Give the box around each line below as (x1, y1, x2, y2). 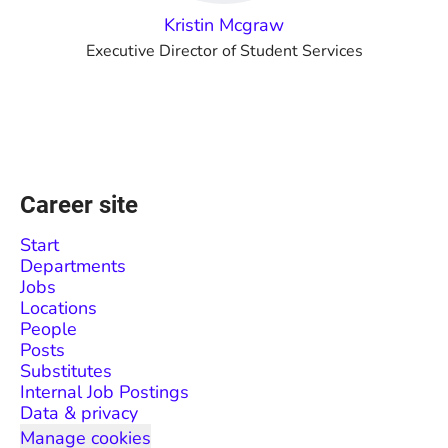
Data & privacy (20, 401, 138, 425)
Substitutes (20, 359, 112, 383)
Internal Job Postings (20, 380, 189, 404)
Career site (20, 191, 138, 219)
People (20, 317, 77, 341)
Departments (20, 254, 126, 278)
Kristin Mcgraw (164, 13, 284, 37)
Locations (20, 296, 97, 320)
